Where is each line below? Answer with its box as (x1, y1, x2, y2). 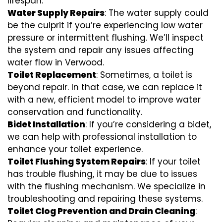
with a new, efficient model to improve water (7, 93, 201, 106)
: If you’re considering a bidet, (85, 118, 211, 130)
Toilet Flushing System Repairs (7, 155, 146, 167)
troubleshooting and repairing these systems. (7, 192, 203, 205)
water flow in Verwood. (7, 56, 104, 68)
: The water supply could (105, 6, 209, 19)
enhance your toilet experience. (7, 143, 143, 155)
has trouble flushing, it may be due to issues (7, 167, 197, 180)
